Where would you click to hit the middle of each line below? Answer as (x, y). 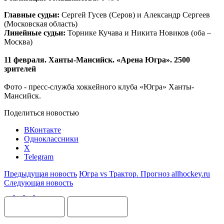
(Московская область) (41, 23)
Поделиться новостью (41, 112)
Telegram (39, 156)
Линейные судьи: (35, 32)
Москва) (18, 41)
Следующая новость (38, 182)
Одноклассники (51, 138)
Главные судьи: (32, 14)
